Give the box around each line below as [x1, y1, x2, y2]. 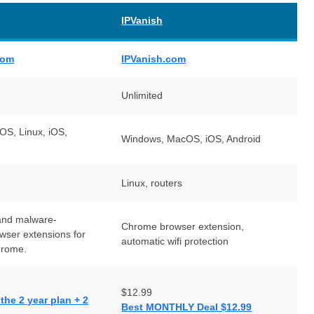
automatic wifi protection [121, 235, 229, 247]
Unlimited [121, 89, 163, 101]
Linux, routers [121, 177, 183, 189]
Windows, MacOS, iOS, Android [121, 132, 261, 144]
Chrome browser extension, [121, 220, 245, 232]
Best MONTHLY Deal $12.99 [121, 301, 252, 313]
